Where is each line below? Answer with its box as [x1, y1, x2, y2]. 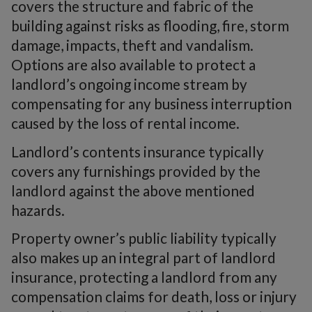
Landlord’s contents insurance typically [11, 142, 264, 160]
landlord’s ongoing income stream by [11, 75, 247, 93]
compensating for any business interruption [11, 95, 292, 112]
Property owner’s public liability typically [11, 229, 276, 247]
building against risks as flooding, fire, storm [11, 17, 289, 34]
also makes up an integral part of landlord [11, 249, 276, 266]
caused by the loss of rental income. [11, 114, 240, 132]
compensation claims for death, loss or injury [11, 288, 297, 305]
